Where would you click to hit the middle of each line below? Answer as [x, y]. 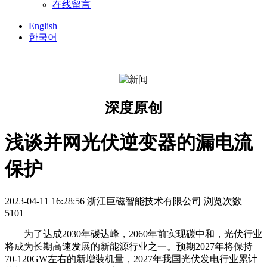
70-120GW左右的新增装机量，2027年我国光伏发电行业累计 [131, 259]
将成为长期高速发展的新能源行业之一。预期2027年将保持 [129, 246]
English [43, 26]
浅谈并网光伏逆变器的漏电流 [129, 143]
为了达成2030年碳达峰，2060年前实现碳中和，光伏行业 [143, 234]
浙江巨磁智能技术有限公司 [144, 201]
